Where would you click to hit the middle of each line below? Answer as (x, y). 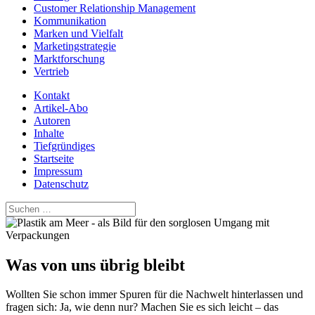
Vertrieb (51, 71)
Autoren (52, 120)
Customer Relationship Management (115, 8)
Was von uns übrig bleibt (95, 265)
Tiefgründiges (64, 146)
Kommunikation (70, 20)
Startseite (54, 158)
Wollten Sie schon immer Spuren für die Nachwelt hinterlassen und (154, 295)
